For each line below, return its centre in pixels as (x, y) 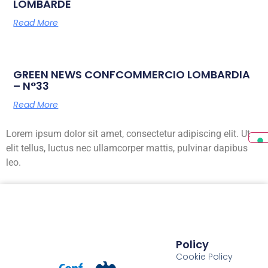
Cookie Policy (205, 256)
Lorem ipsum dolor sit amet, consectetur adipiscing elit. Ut (128, 133)
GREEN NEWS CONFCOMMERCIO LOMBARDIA (132, 74)
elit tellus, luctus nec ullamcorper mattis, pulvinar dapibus (127, 148)
